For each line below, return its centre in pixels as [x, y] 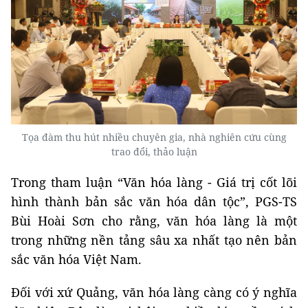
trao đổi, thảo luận [154, 151]
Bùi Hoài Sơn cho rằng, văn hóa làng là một [154, 220]
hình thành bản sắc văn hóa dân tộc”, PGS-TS [154, 201]
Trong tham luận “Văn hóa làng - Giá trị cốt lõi [154, 182]
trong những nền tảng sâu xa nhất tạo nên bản [154, 240]
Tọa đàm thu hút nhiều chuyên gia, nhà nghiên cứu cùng [154, 137]
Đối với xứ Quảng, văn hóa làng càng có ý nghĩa [154, 292]
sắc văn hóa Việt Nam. [76, 259]
